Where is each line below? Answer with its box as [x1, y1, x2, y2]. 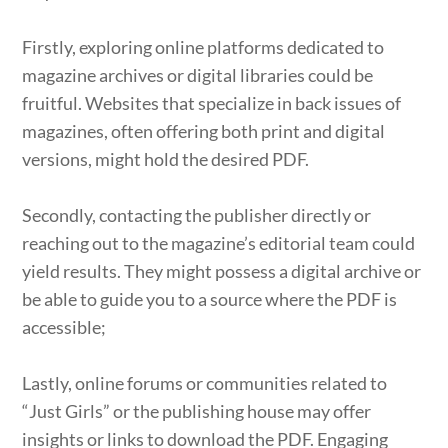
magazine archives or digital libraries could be [22, 63, 374, 86]
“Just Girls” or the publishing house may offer [22, 399, 372, 422]
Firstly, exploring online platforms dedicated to [22, 35, 385, 58]
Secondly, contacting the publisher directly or [22, 203, 372, 226]
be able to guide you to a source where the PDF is [22, 287, 398, 310]
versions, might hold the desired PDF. [22, 147, 310, 170]
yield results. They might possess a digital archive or [22, 259, 422, 282]
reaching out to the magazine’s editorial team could [22, 231, 416, 254]
